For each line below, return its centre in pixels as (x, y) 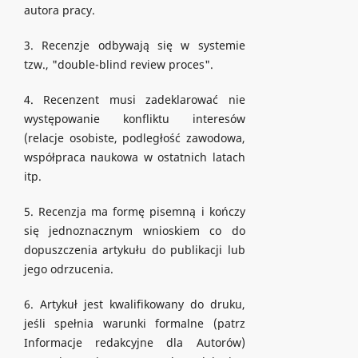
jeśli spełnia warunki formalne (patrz (134, 324)
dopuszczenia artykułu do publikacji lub (134, 250)
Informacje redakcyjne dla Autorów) (134, 343)
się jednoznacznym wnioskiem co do (134, 231)
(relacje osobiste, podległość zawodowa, (134, 138)
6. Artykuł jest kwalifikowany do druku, (134, 304)
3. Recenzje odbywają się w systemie (134, 46)
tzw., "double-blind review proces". (118, 65)
